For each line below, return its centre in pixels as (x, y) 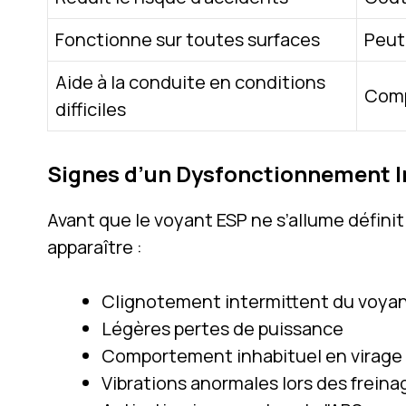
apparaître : (95, 246)
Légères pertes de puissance (222, 328)
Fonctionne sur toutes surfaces (188, 39)
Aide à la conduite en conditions (190, 82)
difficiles (91, 109)
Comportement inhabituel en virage (252, 355)
